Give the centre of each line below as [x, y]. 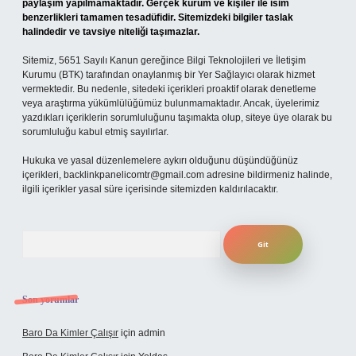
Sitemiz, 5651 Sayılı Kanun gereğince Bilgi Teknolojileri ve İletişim [164, 60]
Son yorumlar [50, 300]
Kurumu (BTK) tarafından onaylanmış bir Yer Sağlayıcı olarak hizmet [168, 75]
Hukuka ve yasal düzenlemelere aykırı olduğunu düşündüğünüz [160, 161]
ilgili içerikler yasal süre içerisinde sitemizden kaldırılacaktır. [150, 189]
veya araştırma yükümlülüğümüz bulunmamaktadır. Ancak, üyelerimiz [171, 103]
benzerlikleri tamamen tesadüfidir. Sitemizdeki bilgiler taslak [158, 17]
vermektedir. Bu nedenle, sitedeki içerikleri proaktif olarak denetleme [169, 89]
